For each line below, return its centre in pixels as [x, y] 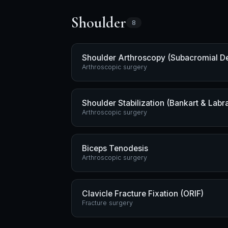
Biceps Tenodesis [115, 148]
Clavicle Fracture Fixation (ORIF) [143, 194]
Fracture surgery [107, 203]
